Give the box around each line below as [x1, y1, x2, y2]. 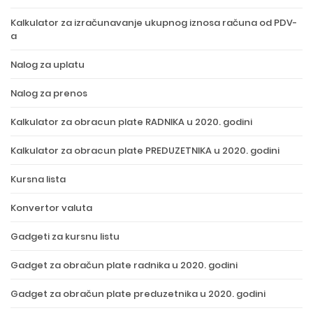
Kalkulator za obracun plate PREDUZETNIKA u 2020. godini [10, 144, 279, 157]
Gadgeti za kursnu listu [10, 230, 119, 243]
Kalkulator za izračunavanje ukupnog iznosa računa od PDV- [10, 16, 297, 29]
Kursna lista [10, 173, 66, 186]
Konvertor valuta [10, 201, 92, 214]
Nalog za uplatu [10, 58, 85, 71]
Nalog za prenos [10, 87, 87, 100]
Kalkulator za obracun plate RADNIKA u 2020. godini [10, 115, 252, 129]
